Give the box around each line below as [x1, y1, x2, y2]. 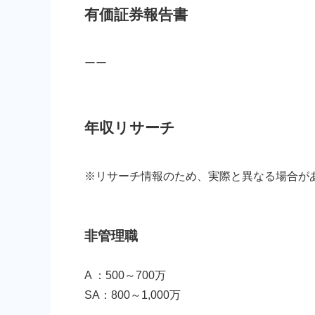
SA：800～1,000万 [84, 288, 181, 301]
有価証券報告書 [84, 6, 188, 22]
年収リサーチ [84, 119, 175, 136]
